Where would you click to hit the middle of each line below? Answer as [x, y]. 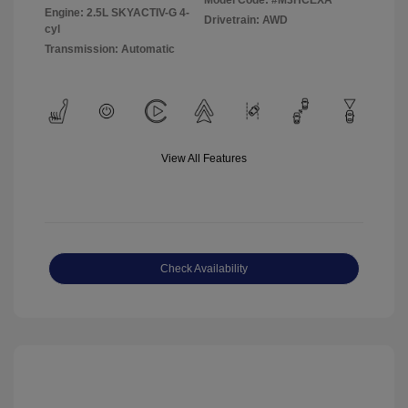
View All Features [204, 158]
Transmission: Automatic [110, 49]
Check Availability [204, 269]
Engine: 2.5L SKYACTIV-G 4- [117, 13]
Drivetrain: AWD [246, 20]
